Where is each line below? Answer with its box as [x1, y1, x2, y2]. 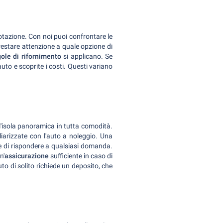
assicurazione [4, 152, 49, 160]
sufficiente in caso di [48, 152, 113, 160]
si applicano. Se [63, 52, 113, 60]
